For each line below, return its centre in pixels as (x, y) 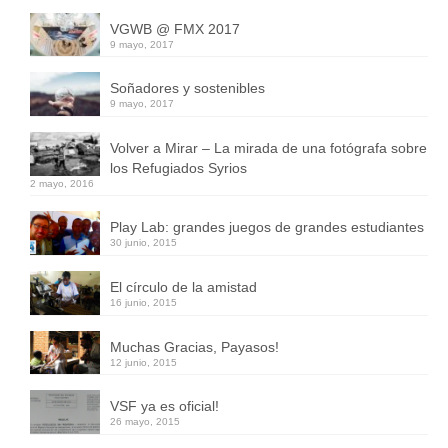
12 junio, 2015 (143, 362)
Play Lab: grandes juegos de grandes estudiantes (267, 227)
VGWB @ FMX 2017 (175, 28)
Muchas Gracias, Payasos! (194, 346)
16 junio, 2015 (143, 302)
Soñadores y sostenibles (187, 88)
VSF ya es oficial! (164, 406)
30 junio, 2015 (143, 243)
